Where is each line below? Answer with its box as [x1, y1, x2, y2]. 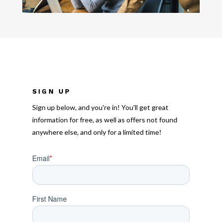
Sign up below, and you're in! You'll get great [32, 103, 168, 112]
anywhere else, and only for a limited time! [32, 128, 162, 137]
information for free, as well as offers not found [32, 115, 177, 124]
